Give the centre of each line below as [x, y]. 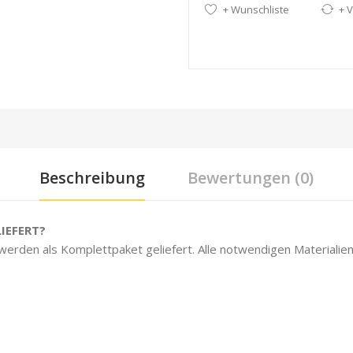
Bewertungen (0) [251, 178]
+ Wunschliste [256, 9]
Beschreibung [92, 178]
